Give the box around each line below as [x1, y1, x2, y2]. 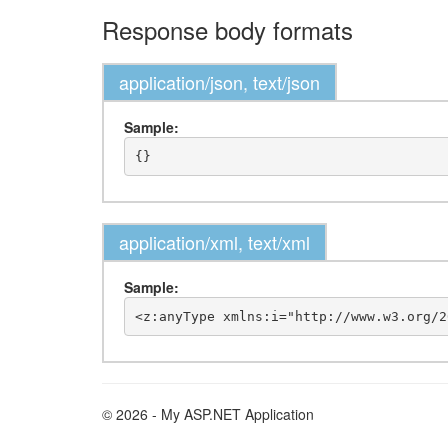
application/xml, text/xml [119, 229, 310, 255]
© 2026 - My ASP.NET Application [102, 404, 314, 424]
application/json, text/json [119, 69, 320, 95]
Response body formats [102, 12, 353, 47]
